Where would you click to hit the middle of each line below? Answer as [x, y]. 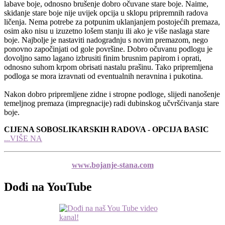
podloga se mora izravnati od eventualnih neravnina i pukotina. [103, 76]
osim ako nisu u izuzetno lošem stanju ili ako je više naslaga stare [107, 31]
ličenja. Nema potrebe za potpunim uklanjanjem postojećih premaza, [112, 22]
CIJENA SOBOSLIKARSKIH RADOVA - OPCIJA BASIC [106, 129]
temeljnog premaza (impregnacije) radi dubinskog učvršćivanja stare [111, 103]
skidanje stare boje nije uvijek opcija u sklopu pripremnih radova [106, 13]
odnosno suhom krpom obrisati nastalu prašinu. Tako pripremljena [108, 67]
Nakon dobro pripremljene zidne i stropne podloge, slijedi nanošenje [112, 94]
